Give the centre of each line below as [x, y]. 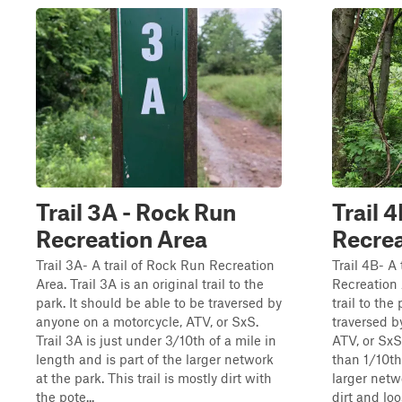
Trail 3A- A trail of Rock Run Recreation [155, 265]
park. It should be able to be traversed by [159, 302]
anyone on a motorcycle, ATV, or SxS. [147, 321]
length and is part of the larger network [155, 359]
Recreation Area [122, 239]
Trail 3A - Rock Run [136, 212]
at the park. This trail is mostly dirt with [154, 378]
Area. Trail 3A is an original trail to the [150, 284]
